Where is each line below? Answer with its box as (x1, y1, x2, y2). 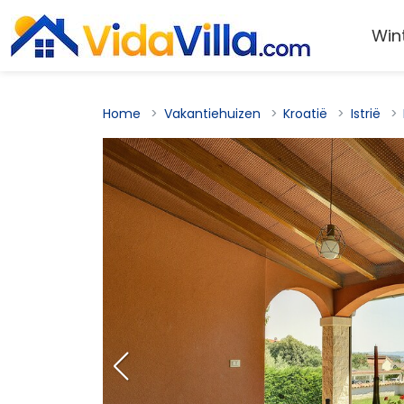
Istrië (350, 105, 381, 123)
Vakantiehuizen (163, 105, 261, 123)
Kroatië (283, 105, 328, 123)
